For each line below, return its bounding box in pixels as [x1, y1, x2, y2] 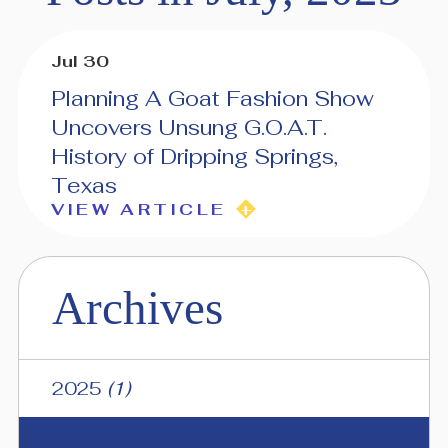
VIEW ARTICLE [50, 197, 227, 220]
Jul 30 [50, 50, 109, 73]
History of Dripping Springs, [50, 141, 338, 170]
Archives [51, 281, 223, 334]
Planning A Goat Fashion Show [50, 83, 374, 112]
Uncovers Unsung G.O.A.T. [50, 112, 327, 141]
